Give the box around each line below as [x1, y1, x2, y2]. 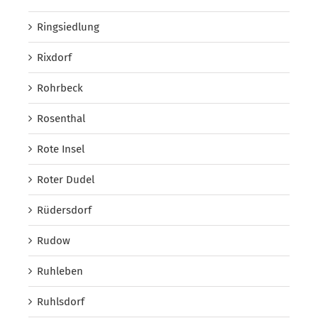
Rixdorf [37, 50, 72, 64]
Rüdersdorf [37, 203, 92, 216]
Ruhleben [37, 264, 83, 278]
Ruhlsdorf [37, 295, 84, 308]
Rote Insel [37, 142, 84, 155]
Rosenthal [37, 111, 85, 125]
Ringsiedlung [37, 20, 99, 33]
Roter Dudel [37, 172, 94, 186]
